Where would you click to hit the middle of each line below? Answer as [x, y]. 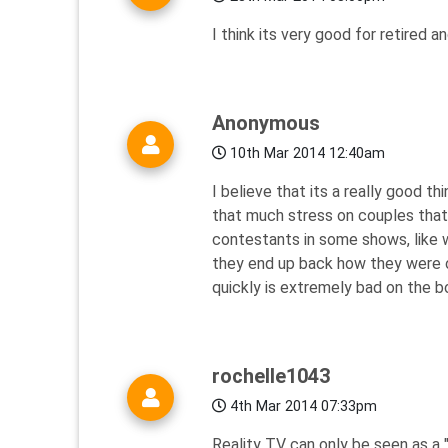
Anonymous [266, 123]
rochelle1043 [271, 376]
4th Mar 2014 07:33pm [301, 407]
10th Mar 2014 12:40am [305, 154]
